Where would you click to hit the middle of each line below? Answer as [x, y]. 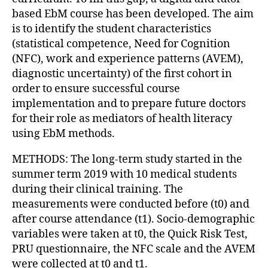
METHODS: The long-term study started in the [127, 159]
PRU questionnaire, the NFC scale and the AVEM [134, 249]
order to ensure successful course [96, 89]
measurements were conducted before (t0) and [131, 204]
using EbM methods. [63, 133]
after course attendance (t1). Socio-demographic [133, 219]
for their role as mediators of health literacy [122, 118]
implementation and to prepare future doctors [129, 103]
